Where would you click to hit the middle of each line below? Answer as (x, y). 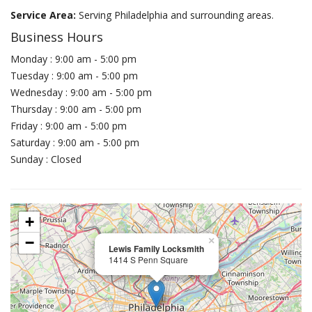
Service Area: (45, 15)
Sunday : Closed (46, 159)
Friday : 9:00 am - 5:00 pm (69, 126)
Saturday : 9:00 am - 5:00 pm (75, 142)
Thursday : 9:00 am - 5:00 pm (76, 109)
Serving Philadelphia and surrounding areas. (176, 15)
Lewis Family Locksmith (156, 249)
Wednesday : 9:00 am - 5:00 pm (81, 92)
